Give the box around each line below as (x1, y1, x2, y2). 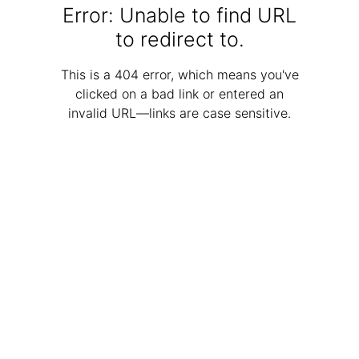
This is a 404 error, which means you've (60, 67, 299, 83)
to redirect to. (115, 27, 244, 52)
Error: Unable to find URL (63, 3, 296, 28)
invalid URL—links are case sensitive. (68, 105, 291, 122)
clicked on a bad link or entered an (75, 86, 284, 103)
